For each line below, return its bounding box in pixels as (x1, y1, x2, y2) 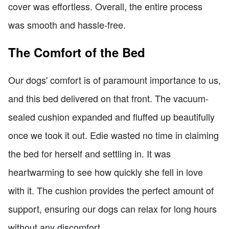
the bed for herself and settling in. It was (8, 146, 171, 160)
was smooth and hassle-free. (8, 17, 126, 31)
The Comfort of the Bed (8, 43, 145, 61)
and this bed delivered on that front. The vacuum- (8, 91, 209, 105)
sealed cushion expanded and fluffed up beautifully (8, 109, 215, 123)
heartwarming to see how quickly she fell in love (8, 165, 203, 178)
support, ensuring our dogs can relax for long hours (8, 201, 217, 215)
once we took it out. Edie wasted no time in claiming (8, 128, 219, 142)
